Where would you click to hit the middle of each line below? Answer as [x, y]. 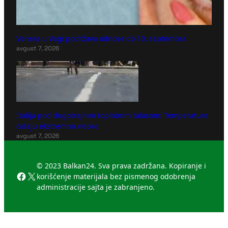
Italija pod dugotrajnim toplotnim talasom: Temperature [112, 116]
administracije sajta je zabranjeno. [96, 187]
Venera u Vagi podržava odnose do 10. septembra [101, 39]
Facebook [45, 176]
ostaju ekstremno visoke [57, 126]
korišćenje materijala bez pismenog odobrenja [116, 177]
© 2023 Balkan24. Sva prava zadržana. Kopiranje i [121, 166]
